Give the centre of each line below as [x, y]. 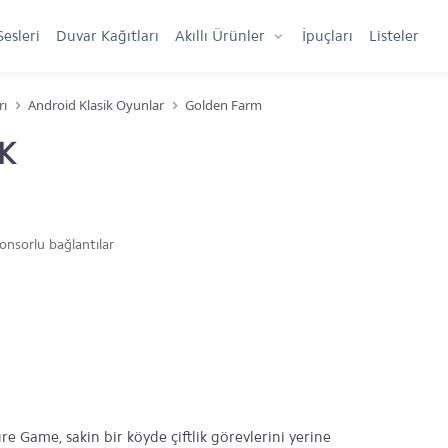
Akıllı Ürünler [220, 36]
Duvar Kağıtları [107, 36]
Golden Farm [223, 105]
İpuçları [327, 36]
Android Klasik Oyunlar [96, 105]
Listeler [394, 36]
